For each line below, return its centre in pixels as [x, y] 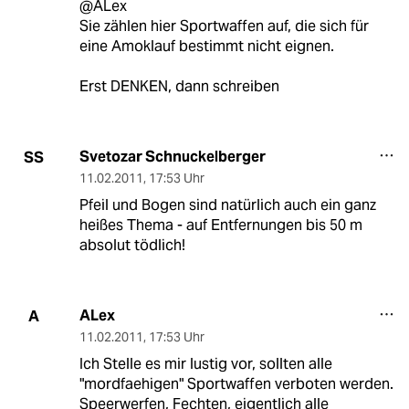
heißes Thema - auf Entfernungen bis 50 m [220, 225]
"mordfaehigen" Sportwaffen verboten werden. [236, 384]
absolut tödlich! [132, 246]
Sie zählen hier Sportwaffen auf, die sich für [224, 26]
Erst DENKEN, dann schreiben [179, 87]
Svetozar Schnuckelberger [172, 157]
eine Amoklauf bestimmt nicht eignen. [206, 47]
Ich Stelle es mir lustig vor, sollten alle [205, 364]
